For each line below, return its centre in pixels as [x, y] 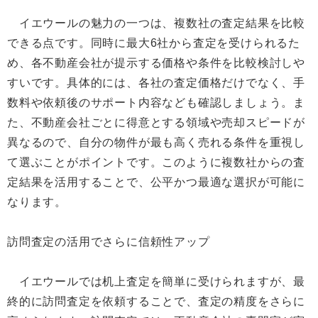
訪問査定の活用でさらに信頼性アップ [109, 242]
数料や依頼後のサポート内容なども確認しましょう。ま [156, 103]
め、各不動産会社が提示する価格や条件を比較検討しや [156, 63]
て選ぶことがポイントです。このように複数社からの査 [156, 162]
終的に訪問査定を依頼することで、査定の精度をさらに [156, 301]
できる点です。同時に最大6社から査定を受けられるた [154, 43]
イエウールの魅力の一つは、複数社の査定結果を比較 [156, 23]
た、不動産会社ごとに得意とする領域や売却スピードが [156, 122]
